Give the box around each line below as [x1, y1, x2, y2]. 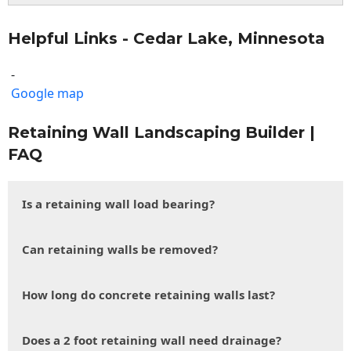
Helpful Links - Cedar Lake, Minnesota [8, 29, 325, 49]
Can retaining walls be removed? [22, 241, 218, 258]
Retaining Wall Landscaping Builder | [8, 123, 315, 143]
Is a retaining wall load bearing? [22, 196, 215, 212]
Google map [11, 85, 84, 103]
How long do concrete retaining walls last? [22, 287, 275, 303]
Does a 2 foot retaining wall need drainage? [22, 332, 281, 349]
